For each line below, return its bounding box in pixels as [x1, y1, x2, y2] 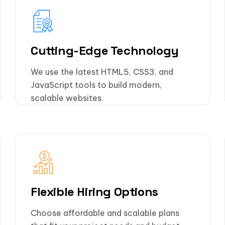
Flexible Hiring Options [31, 183, 158, 199]
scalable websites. [31, 92, 103, 103]
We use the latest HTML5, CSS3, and [31, 66, 173, 77]
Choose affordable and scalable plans [31, 207, 179, 218]
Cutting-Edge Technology [31, 43, 179, 59]
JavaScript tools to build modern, [31, 79, 162, 90]
